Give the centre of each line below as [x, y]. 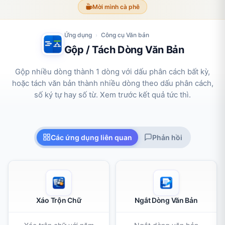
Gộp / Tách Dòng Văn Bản [124, 49]
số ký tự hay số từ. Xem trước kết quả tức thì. [113, 94]
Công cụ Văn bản [125, 35]
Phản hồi [167, 137]
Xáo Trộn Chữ [59, 200]
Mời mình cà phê [116, 7]
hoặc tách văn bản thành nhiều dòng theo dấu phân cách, [113, 83]
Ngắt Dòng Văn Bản [166, 200]
